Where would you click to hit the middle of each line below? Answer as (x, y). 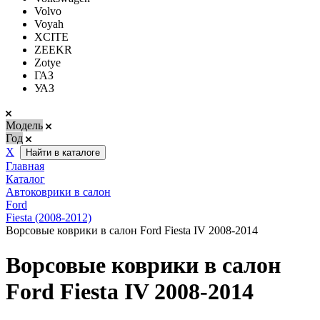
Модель (24, 125)
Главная (25, 166)
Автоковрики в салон (58, 192)
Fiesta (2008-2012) (49, 217)
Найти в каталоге (63, 152)
